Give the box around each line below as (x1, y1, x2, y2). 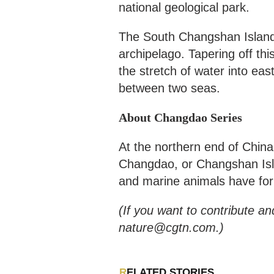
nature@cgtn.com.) (119, 221, 224, 235)
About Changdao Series (119, 111, 242, 125)
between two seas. (119, 81, 220, 95)
